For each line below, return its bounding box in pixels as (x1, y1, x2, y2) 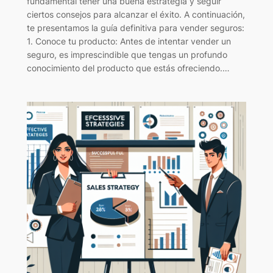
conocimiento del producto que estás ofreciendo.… (26, 62, 230, 73)
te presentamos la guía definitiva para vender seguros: (26, 22, 244, 33)
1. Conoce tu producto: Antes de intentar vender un (26, 35, 231, 46)
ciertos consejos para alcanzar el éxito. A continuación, (26, 9, 245, 19)
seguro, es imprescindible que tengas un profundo (26, 49, 227, 60)
